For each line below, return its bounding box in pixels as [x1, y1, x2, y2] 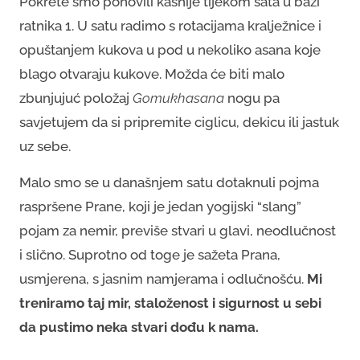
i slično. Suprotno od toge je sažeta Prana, [19, 246, 280, 263]
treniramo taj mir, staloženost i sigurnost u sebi [19, 294, 321, 311]
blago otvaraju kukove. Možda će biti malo [19, 65, 284, 82]
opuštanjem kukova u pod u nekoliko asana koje [19, 41, 321, 58]
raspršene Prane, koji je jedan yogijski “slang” [19, 198, 301, 215]
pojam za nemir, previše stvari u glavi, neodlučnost [19, 222, 336, 239]
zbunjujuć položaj [19, 89, 133, 106]
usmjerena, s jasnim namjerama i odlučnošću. [19, 270, 307, 287]
